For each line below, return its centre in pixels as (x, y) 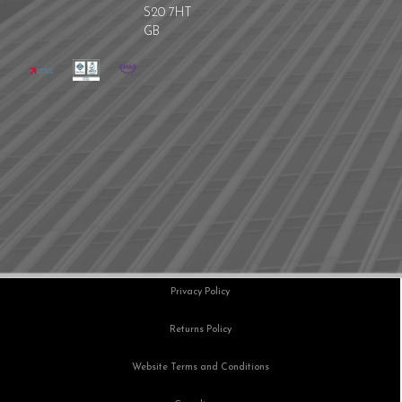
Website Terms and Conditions (200, 367)
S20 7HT (168, 13)
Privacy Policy (200, 292)
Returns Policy (200, 330)
